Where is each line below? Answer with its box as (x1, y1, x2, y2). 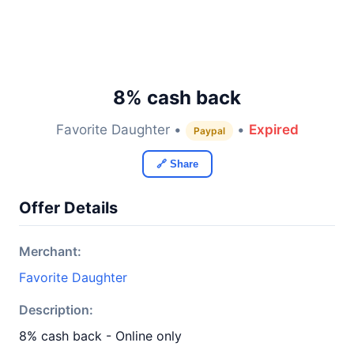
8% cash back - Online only (19, 328, 182, 344)
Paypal (193, 125, 225, 137)
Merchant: (19, 243, 81, 259)
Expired (248, 122, 299, 137)
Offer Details (19, 198, 118, 217)
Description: (19, 302, 93, 318)
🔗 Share (156, 158, 198, 170)
